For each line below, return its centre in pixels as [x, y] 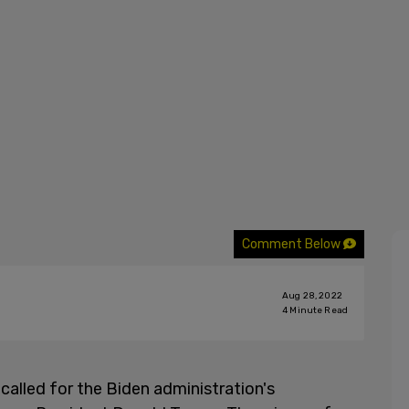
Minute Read [318, 310]
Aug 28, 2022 [312, 296]
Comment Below [293, 244]
